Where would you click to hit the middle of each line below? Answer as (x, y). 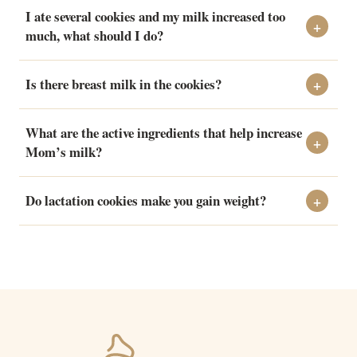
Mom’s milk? (64, 152)
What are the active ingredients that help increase (164, 133)
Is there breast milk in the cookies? (124, 84)
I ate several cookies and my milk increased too (155, 17)
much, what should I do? (94, 36)
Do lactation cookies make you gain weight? (146, 201)
